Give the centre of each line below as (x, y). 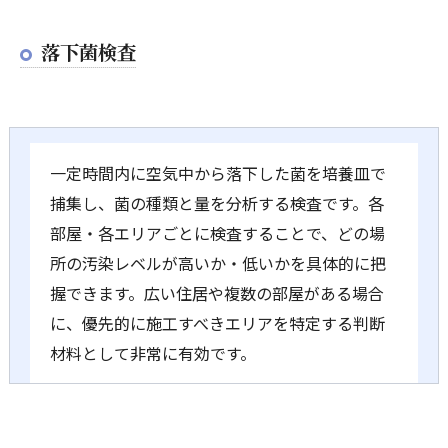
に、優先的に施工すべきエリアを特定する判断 (217, 322)
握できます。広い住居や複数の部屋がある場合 (216, 292)
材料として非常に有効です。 (152, 352)
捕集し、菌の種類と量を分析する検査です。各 (216, 202)
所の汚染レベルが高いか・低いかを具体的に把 (217, 262)
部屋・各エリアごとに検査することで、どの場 (217, 232)
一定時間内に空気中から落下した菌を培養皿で (217, 172)
